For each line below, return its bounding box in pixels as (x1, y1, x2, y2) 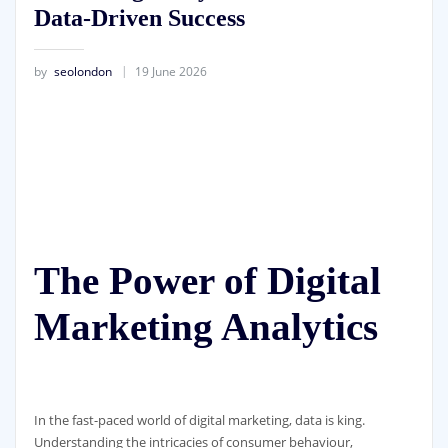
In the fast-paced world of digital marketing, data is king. (33, 411, 365, 430)
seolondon (53, 62, 112, 80)
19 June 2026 (134, 62, 207, 80)
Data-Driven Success (33, 4, 245, 32)
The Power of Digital (33, 259, 381, 303)
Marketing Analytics (33, 305, 378, 349)
